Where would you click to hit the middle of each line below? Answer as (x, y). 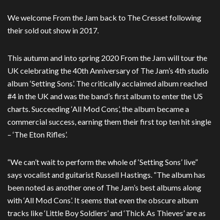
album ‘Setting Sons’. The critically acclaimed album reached (107, 83)
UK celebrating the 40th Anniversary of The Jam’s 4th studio (108, 71)
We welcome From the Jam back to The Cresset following (104, 18)
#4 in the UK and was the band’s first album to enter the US (105, 96)
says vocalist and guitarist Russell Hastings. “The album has (106, 175)
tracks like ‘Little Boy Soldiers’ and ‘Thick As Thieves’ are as (107, 213)
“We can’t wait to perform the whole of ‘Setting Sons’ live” (103, 162)
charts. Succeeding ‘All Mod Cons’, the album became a (98, 109)
